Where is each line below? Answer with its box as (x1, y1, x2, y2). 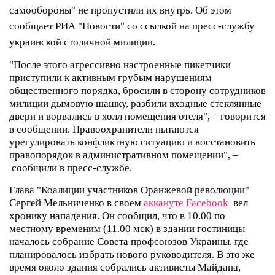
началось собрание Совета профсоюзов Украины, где (9, 235, 249, 247)
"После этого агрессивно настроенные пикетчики (9, 58, 231, 71)
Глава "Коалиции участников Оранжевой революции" (9, 184, 249, 196)
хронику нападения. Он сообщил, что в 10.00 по (9, 209, 225, 222)
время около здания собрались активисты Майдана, (9, 261, 241, 273)
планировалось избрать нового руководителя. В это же (9, 248, 255, 260)
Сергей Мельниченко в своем (9, 196, 144, 209)
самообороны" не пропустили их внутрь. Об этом (9, 4, 231, 16)
